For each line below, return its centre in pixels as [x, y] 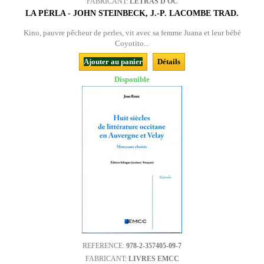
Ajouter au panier [113, 62]
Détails [169, 62]
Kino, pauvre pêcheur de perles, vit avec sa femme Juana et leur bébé [132, 33]
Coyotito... [132, 43]
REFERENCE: [104, 246]
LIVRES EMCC [154, 259]
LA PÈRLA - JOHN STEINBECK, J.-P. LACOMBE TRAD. [132, 13]
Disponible [132, 79]
